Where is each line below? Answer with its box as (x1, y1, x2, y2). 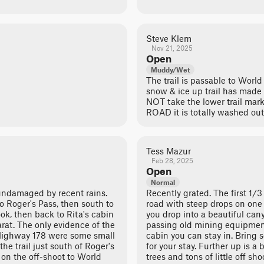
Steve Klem (146, 33, 192, 44)
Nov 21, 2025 (151, 44, 193, 52)
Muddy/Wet (151, 65, 190, 74)
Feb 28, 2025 (151, 156, 193, 164)
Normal (151, 178, 175, 186)
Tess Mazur (146, 146, 191, 156)
